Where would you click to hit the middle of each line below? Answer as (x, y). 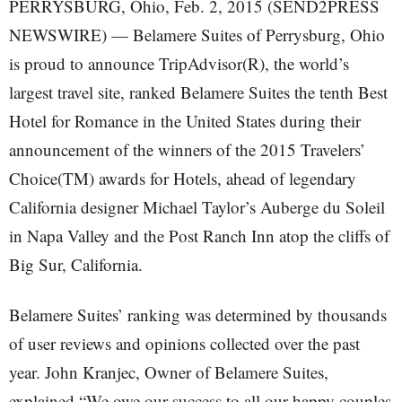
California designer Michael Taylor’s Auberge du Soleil (197, 207)
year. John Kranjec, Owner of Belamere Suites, (169, 372)
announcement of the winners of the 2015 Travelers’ (187, 149)
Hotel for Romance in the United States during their (185, 121)
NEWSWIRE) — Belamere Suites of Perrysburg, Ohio (197, 35)
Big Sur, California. (76, 264)
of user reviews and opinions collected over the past (184, 343)
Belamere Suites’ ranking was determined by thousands (198, 315)
